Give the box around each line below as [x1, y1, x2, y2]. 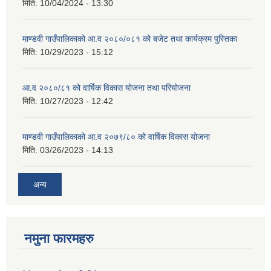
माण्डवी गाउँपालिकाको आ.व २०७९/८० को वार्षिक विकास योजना [22, 132, 210, 142]
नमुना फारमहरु [24, 230, 94, 246]
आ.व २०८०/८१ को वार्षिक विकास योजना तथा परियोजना [22, 83, 191, 93]
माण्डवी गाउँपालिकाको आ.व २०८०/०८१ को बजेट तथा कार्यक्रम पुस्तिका [22, 34, 237, 44]
